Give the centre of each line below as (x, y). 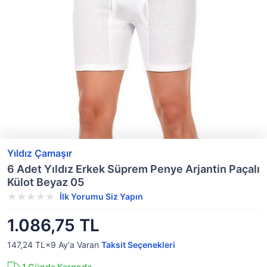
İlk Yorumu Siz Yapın (101, 196)
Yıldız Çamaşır (40, 153)
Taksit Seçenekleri (138, 245)
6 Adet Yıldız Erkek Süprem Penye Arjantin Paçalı (133, 169)
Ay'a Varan (79, 245)
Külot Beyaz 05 (46, 182)
